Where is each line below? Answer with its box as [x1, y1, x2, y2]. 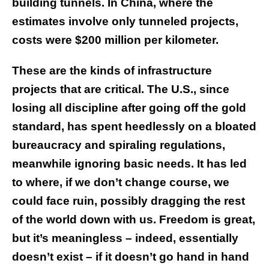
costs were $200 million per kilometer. [12, 34, 219, 47]
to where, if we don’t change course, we [12, 176, 229, 189]
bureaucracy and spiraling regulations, [12, 139, 225, 152]
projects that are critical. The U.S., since [12, 83, 229, 96]
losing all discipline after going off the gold [12, 101, 246, 115]
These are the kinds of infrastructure [12, 64, 212, 77]
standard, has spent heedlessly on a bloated [12, 120, 256, 133]
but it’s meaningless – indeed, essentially [12, 232, 238, 245]
